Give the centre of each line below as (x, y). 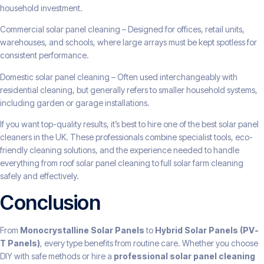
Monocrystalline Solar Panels (82, 230)
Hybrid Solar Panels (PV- (207, 230)
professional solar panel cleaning (184, 256)
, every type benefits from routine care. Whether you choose (149, 243)
